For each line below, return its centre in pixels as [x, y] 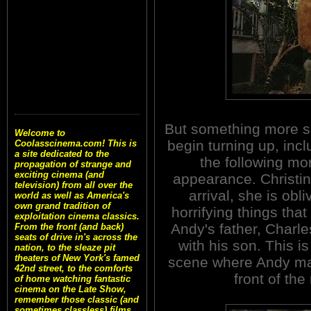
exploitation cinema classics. [77, 217]
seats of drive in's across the [76, 237]
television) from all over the [74, 185]
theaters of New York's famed [77, 258]
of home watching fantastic [73, 279]
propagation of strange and [73, 165]
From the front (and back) [69, 227]
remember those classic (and [77, 300]
